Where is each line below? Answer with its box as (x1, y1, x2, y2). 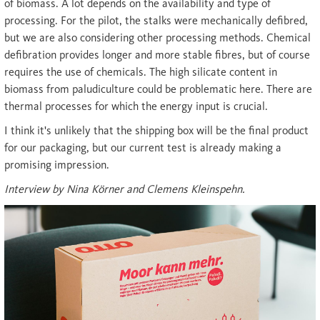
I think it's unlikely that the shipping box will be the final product (4, 124, 309, 137)
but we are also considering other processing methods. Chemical (4, 31, 311, 44)
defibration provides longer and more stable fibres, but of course (4, 48, 310, 61)
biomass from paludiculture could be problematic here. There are (4, 82, 312, 96)
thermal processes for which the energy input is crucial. (4, 99, 268, 113)
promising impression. (4, 158, 109, 171)
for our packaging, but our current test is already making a (4, 141, 281, 154)
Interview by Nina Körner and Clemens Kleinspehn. (4, 182, 245, 196)
